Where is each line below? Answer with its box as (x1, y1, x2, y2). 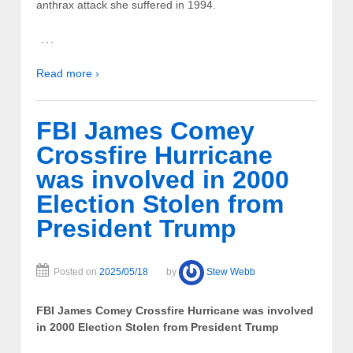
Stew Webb (206, 266, 255, 278)
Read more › (36, 67, 99, 80)
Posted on (54, 266, 99, 278)
